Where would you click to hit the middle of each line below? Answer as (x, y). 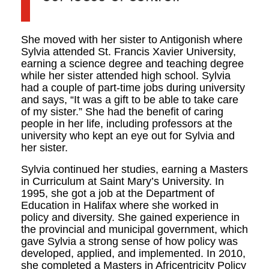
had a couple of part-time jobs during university (133, 88)
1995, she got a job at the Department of (118, 193)
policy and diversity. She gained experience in (130, 217)
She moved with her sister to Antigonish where (132, 40)
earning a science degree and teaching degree (132, 64)
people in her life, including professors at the (127, 124)
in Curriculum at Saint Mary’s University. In (122, 181)
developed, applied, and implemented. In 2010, (133, 253)
